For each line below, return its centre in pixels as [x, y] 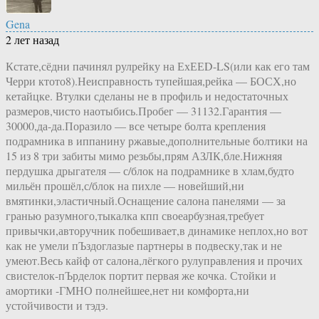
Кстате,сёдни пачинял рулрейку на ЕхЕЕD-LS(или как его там [158, 66]
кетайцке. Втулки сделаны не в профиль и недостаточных [147, 95]
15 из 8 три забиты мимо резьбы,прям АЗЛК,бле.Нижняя [144, 155]
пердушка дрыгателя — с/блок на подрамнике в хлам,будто [150, 170]
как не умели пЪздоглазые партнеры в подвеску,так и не [144, 245]
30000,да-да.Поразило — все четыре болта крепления [136, 125]
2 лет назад [32, 39]
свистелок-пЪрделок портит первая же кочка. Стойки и [141, 275]
